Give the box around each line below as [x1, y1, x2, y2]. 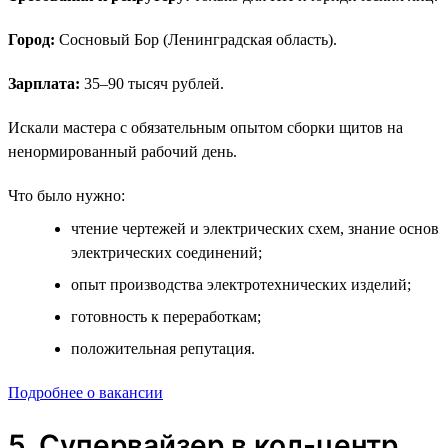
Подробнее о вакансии [8, 383, 163, 401]
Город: [8, 30, 55, 48]
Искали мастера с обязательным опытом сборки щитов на [8, 118, 403, 136]
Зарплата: [8, 74, 80, 92]
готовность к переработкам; [71, 307, 261, 325]
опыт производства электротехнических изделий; [71, 275, 411, 293]
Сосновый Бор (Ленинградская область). [55, 30, 337, 48]
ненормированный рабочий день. [8, 142, 237, 160]
